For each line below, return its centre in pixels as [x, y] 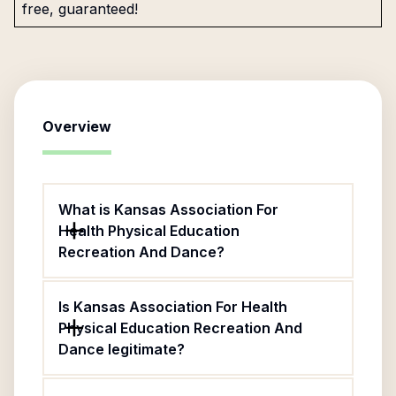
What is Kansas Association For [168, 209]
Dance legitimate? [122, 349]
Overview [77, 126]
